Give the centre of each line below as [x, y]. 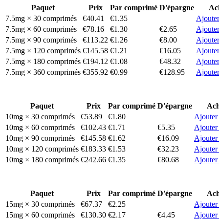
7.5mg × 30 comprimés [41, 18]
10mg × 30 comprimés [40, 116]
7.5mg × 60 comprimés [41, 29]
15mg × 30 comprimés [40, 204]
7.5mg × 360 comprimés [43, 72]
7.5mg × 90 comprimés [41, 40]
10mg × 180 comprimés [42, 159]
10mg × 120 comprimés [42, 149]
